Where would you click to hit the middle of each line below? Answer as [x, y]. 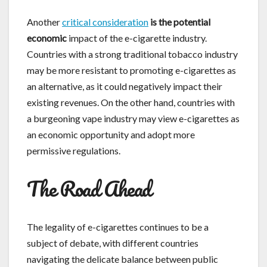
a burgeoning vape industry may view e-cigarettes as [133, 118]
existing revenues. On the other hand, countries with [131, 102]
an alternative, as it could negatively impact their [125, 86]
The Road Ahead [89, 188]
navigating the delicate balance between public [122, 259]
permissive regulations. [74, 150]
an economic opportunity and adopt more [111, 134]
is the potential [180, 21]
